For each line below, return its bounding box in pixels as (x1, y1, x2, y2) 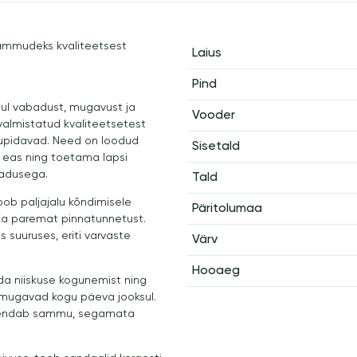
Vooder (191, 108, 235, 122)
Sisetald (191, 139, 240, 153)
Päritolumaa (191, 202, 262, 215)
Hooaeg (191, 264, 240, 277)
